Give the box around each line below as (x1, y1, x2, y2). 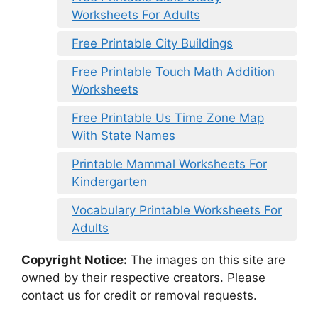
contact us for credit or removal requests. (21, 287, 257, 302)
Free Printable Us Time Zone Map (72, 110, 264, 125)
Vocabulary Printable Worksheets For (72, 202, 282, 217)
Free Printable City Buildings (72, 35, 233, 50)
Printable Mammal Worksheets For (72, 156, 267, 171)
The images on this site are (127, 252, 285, 267)
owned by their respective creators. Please (21, 270, 265, 285)
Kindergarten (72, 174, 147, 189)
